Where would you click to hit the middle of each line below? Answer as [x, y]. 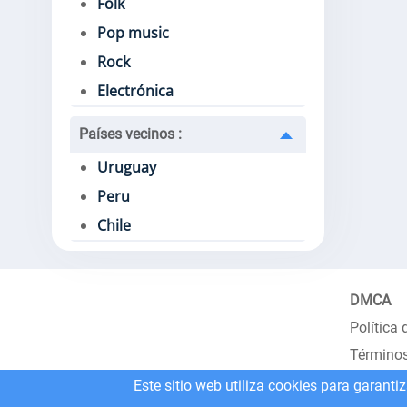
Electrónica [135, 91]
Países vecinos [129, 134]
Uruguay [127, 167]
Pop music [133, 33]
